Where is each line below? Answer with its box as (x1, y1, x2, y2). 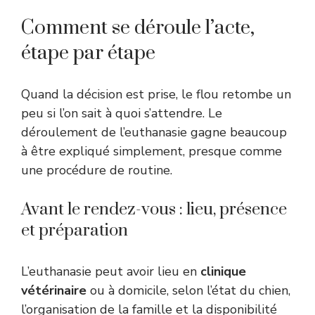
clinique (200, 262, 246, 280)
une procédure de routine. (21, 161, 172, 179)
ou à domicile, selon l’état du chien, (86, 281, 290, 299)
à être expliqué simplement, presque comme (21, 142, 282, 160)
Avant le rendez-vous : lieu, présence (21, 198, 287, 220)
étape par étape (21, 40, 155, 65)
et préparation (21, 219, 128, 241)
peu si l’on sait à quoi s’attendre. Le (21, 104, 222, 122)
